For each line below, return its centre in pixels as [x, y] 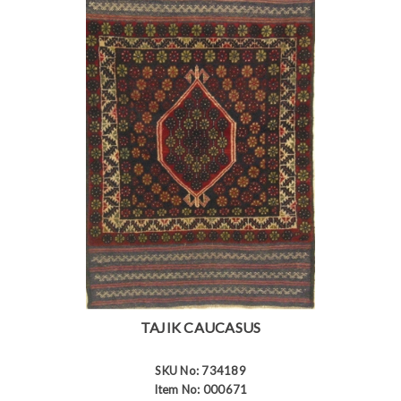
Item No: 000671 [200, 389]
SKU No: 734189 [200, 370]
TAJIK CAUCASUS [200, 327]
